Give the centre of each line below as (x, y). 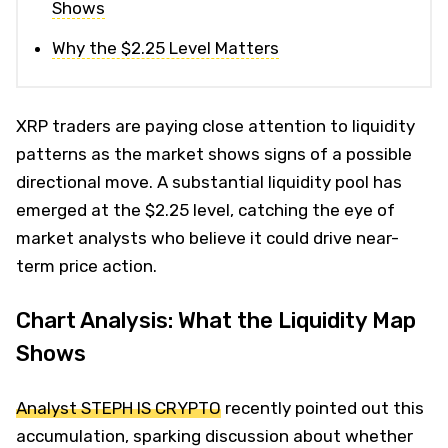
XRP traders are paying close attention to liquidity (215, 125)
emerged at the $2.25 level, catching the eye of (205, 209)
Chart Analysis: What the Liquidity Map (216, 320)
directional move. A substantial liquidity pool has (209, 181)
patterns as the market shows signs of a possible (214, 153)
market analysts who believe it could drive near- (207, 237)
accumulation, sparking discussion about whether (214, 435)
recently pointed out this (322, 407)
